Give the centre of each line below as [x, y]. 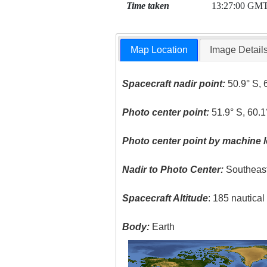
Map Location [159, 50]
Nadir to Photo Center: [173, 170]
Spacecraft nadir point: [174, 84]
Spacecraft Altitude [165, 198]
